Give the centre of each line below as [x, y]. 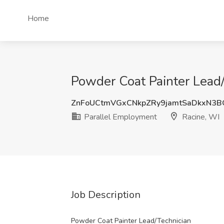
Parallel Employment [119, 117]
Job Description [106, 195]
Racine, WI [200, 117]
